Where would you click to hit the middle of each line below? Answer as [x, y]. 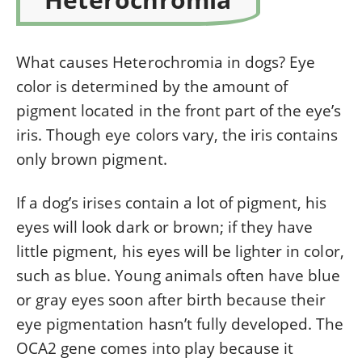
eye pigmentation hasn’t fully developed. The [180, 324]
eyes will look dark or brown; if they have [165, 227]
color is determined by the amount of [152, 86]
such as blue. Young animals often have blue [179, 275]
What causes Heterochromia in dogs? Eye [166, 62]
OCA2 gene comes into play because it [155, 348]
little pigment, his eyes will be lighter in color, [180, 251]
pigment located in [86, 110]
